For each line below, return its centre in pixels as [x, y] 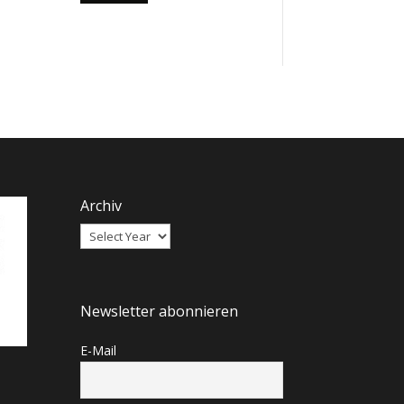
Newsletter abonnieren [160, 311]
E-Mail [99, 350]
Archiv [101, 205]
